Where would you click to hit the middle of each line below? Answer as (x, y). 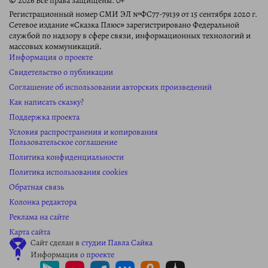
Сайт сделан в (56, 243)
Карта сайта (30, 232)
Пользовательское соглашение (63, 142)
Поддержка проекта (44, 117)
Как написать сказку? (46, 102)
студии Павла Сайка (117, 243)
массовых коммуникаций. (55, 47)
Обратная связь (36, 187)
